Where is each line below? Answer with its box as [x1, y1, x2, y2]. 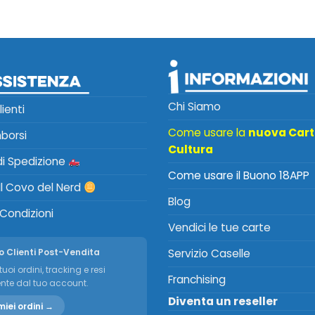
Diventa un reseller [168, 294, 278, 309]
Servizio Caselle [168, 246, 250, 262]
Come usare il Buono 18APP [168, 168, 309, 184]
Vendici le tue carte [168, 220, 271, 236]
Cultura [168, 142, 213, 157]
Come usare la [168, 125, 248, 141]
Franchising [168, 272, 226, 288]
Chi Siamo [168, 99, 221, 115]
